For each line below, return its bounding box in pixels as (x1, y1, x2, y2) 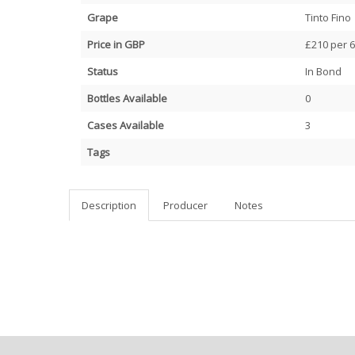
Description (82, 198, 136, 212)
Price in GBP (87, 37, 145, 52)
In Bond (305, 64, 342, 78)
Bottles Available (87, 91, 167, 105)
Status (87, 64, 118, 78)
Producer (163, 198, 208, 212)
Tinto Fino (305, 10, 351, 25)
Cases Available (87, 118, 164, 132)
